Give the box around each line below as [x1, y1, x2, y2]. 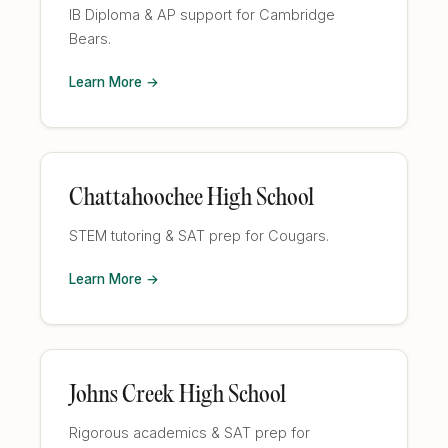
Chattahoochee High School [69, 187, 314, 211]
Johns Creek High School [69, 384, 286, 408]
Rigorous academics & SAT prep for [69, 424, 310, 441]
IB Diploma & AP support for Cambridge [69, 6, 335, 23]
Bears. [69, 30, 111, 47]
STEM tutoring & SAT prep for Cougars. [69, 227, 329, 244]
